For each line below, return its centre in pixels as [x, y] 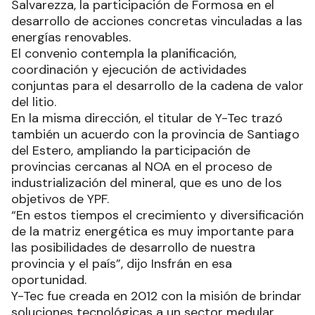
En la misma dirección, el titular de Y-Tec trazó [147, 118]
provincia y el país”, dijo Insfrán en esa [122, 263]
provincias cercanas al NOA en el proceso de [142, 166]
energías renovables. [71, 37]
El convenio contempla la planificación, [124, 53]
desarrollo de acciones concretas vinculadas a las [157, 21]
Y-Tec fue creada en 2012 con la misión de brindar [156, 296]
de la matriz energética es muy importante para [153, 231]
